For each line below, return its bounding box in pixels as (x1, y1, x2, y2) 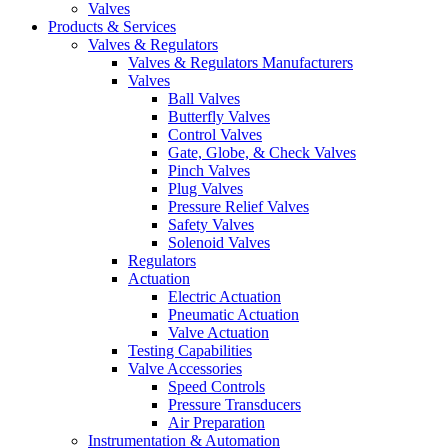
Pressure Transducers (168, 396, 301, 413)
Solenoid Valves (168, 234, 270, 251)
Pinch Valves (168, 162, 250, 179)
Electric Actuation (168, 288, 281, 305)
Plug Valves (168, 180, 243, 197)
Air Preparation (168, 414, 265, 431)
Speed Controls (168, 378, 265, 395)
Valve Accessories (128, 360, 242, 377)
